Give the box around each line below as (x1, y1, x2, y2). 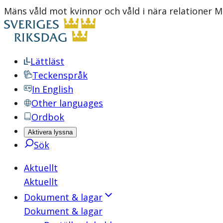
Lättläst (30, 55, 64, 67)
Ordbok (31, 111, 64, 123)
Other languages (31, 97, 103, 109)
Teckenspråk (32, 69, 88, 81)
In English (32, 83, 73, 95)
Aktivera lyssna (28, 128, 73, 136)
